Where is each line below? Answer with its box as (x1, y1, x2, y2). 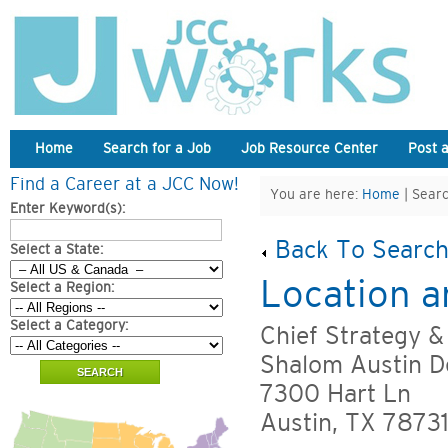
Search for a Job (103, 142, 211, 156)
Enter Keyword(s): (10, 202, 125, 216)
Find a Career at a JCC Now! (10, 176, 239, 194)
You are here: (270, 188, 362, 202)
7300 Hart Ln (260, 382, 411, 407)
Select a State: (10, 243, 103, 257)
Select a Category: (10, 319, 128, 333)
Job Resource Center (241, 142, 378, 156)
